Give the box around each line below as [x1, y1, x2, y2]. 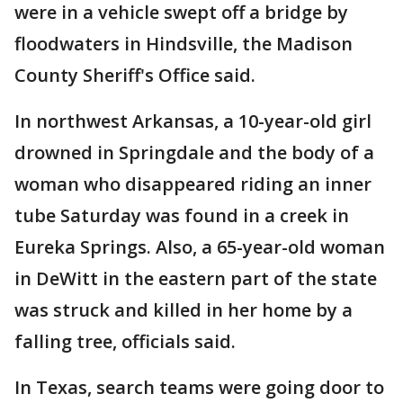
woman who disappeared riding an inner [14, 172, 372, 196]
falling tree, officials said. [14, 329, 236, 354]
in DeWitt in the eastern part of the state [14, 266, 377, 291]
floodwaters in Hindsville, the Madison [14, 31, 353, 56]
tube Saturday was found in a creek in [14, 203, 349, 228]
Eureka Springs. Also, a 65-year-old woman [14, 235, 385, 259]
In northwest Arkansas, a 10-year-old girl [14, 109, 372, 133]
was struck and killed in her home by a [14, 298, 353, 322]
